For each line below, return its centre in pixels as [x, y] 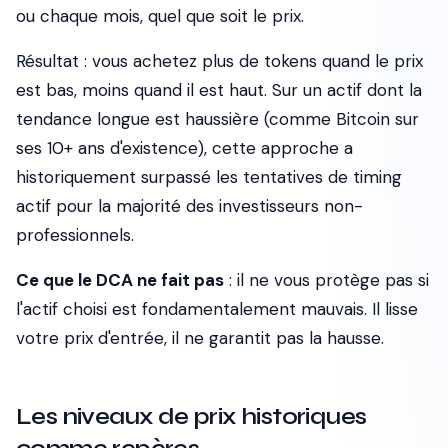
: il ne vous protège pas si [326, 280]
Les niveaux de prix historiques [191, 416]
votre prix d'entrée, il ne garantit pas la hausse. [200, 338]
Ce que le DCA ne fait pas [120, 280]
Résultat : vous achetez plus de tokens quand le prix [219, 61]
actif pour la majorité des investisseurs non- [189, 206]
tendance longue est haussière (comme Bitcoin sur [217, 119]
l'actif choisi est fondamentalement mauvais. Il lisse [217, 309]
